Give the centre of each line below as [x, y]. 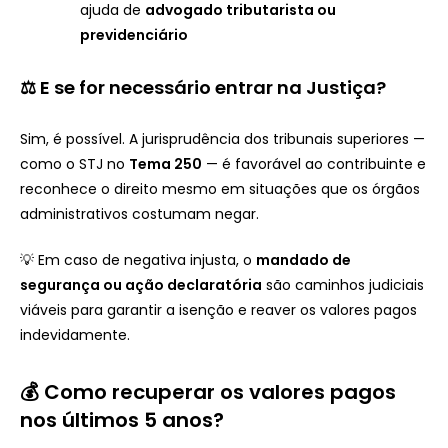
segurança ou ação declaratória [141, 284]
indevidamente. [75, 334]
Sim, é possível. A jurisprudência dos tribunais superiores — [222, 138]
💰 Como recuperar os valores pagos [208, 391]
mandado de [303, 259]
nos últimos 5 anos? [122, 419]
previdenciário [134, 34]
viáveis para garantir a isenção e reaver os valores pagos [218, 309]
